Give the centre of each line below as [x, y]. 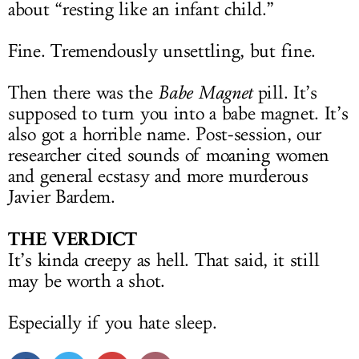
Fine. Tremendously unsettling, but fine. [162, 51]
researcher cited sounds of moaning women [169, 155]
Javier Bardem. [62, 197]
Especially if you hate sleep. [113, 323]
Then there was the [83, 93]
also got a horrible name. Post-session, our [165, 135]
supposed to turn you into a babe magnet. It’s [178, 114]
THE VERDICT [73, 239]
